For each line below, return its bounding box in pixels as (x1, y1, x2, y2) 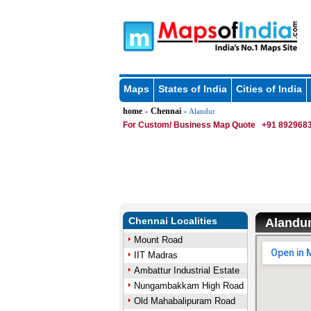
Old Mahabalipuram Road (133, 296, 235, 306)
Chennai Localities (128, 215, 217, 226)
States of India (158, 83, 227, 94)
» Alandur (180, 107, 215, 115)
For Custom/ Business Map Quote (122, 120, 255, 130)
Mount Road (133, 235, 183, 245)
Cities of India (235, 83, 302, 94)
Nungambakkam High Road (133, 280, 244, 291)
